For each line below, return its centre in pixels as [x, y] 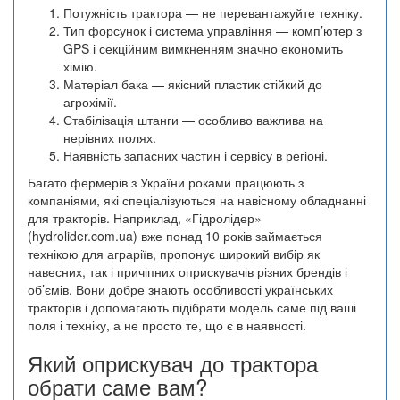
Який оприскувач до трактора [173, 363]
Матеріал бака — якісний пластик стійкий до [193, 84]
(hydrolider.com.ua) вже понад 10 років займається [175, 236]
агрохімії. [90, 102]
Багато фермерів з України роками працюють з [166, 183]
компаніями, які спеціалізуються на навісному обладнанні [197, 200]
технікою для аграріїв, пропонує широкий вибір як [174, 254]
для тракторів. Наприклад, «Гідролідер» [145, 218]
